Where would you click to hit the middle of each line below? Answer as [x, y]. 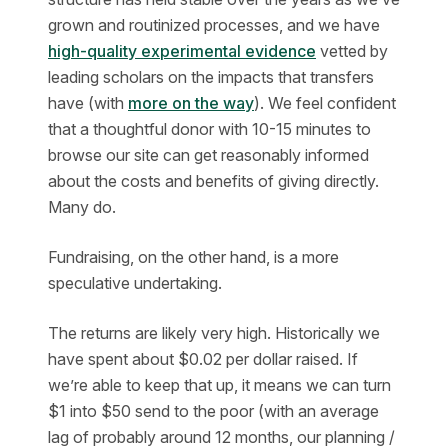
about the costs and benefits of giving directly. [213, 181]
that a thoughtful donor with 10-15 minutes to [209, 129]
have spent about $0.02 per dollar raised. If [203, 359]
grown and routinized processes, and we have [214, 25]
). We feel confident [325, 103]
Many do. [82, 207]
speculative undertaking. [135, 283]
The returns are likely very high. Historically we [214, 333]
